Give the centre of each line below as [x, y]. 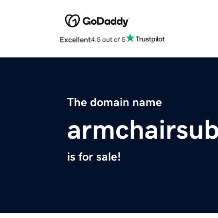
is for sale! [94, 157]
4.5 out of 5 [108, 39]
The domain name [115, 102]
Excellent [75, 40]
